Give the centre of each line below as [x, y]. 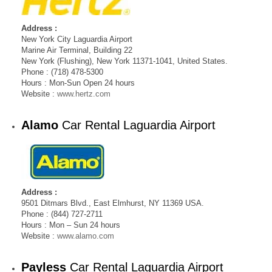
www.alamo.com [86, 236]
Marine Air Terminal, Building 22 [77, 50]
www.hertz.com [84, 94]
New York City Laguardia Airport [77, 39]
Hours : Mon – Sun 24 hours [71, 225]
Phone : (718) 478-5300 [62, 72]
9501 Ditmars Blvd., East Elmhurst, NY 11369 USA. [113, 203]
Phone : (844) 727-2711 [62, 214]
